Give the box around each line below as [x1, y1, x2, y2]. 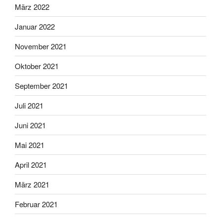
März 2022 [15, 1, 49, 12]
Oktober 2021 [15, 60, 59, 71]
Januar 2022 [15, 21, 55, 32]
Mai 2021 [15, 139, 44, 150]
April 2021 [15, 159, 47, 170]
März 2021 [15, 179, 49, 189]
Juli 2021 [15, 100, 43, 110]
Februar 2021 [15, 198, 58, 209]
